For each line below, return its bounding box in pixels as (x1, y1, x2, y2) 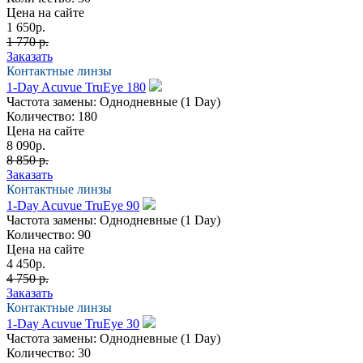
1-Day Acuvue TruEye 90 (6, 198, 139, 212)
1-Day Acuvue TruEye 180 (6, 79, 146, 94)
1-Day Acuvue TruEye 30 (6, 316, 139, 331)
